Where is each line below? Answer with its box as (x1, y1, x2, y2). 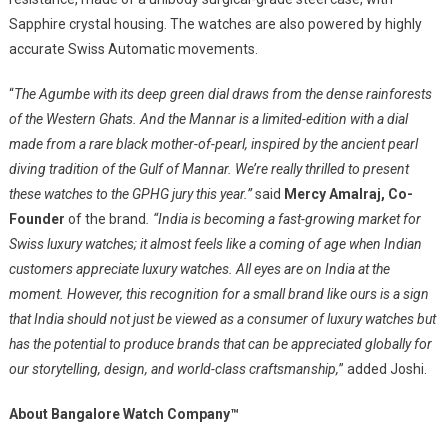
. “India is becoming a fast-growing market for (145, 210, 421, 227)
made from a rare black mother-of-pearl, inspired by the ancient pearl (8, 135, 418, 152)
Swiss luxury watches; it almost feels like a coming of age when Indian (8, 235, 422, 252)
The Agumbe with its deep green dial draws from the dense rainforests (13, 85, 432, 102)
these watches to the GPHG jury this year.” (8, 185, 255, 202)
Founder (8, 210, 65, 227)
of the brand (64, 210, 146, 227)
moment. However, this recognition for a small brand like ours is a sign (8, 285, 429, 302)
